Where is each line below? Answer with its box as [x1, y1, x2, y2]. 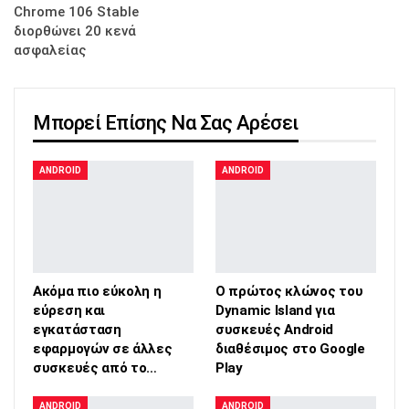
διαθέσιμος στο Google [215, 340, 365, 357]
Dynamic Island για [215, 301, 335, 319]
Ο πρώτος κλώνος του [215, 282, 363, 299]
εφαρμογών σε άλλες [33, 340, 173, 357]
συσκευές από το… [33, 359, 158, 376]
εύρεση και [33, 301, 105, 319]
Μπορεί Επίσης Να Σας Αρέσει [33, 111, 299, 134]
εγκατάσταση [33, 320, 121, 338]
